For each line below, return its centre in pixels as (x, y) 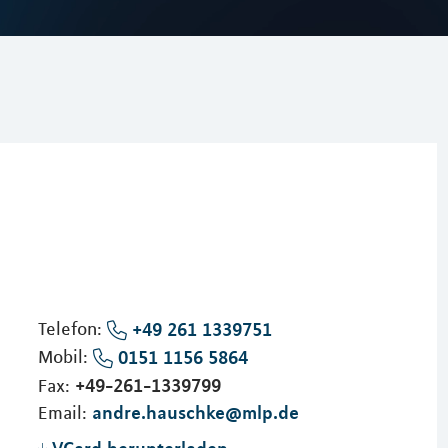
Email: (64, 412)
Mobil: (65, 356)
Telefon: (72, 329)
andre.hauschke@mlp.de (195, 411)
